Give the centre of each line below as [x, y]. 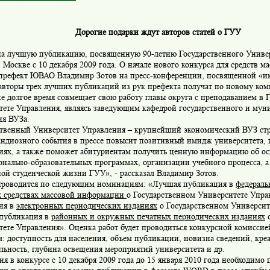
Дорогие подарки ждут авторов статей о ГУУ [158, 32]
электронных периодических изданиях [87, 206]
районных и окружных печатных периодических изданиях [158, 216]
